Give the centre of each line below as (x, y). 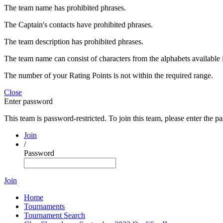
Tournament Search (55, 215)
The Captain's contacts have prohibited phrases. (78, 25)
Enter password (28, 101)
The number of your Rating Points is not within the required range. (109, 75)
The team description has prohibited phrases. (74, 42)
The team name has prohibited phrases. (65, 8)
